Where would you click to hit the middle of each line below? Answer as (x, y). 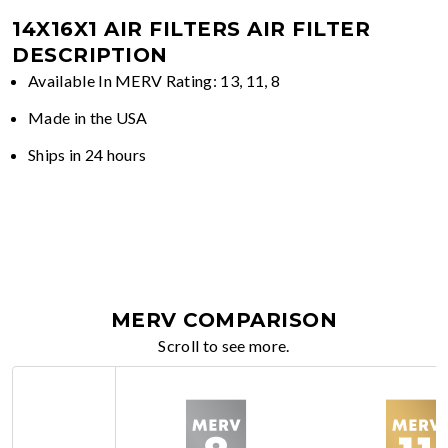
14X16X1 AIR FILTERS (126, 28)
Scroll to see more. (224, 345)
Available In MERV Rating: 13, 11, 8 (154, 80)
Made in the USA (88, 117)
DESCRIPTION (90, 54)
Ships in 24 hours (87, 154)
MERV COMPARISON (224, 319)
